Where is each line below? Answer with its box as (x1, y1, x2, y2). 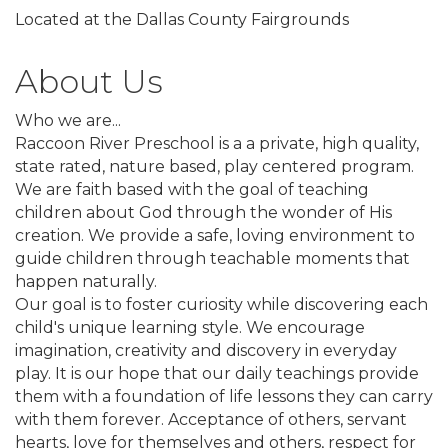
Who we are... (15, 111, 121, 131)
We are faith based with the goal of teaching (15, 180, 369, 200)
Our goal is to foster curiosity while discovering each (15, 295, 428, 315)
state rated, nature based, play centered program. (15, 157, 414, 177)
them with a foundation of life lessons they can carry (15, 387, 433, 407)
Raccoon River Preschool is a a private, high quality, (15, 134, 419, 154)
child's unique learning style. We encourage (15, 318, 365, 338)
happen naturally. (15, 272, 157, 292)
